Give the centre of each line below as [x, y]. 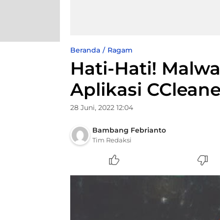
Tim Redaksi [112, 140]
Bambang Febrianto [129, 130]
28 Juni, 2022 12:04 [102, 108]
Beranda [85, 50]
